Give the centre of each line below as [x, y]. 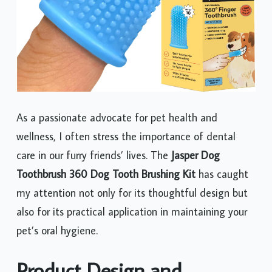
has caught [222, 174]
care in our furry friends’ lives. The [94, 155]
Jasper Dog [195, 155]
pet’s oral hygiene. [57, 230]
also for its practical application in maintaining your [132, 211]
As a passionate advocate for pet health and [117, 117]
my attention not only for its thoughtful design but [132, 192]
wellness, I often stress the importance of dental [126, 136]
